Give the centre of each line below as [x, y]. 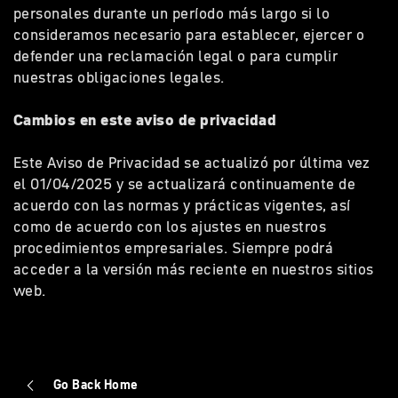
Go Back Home [96, 384]
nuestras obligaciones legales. [123, 77]
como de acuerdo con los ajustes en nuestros [170, 227]
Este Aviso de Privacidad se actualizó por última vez [192, 163]
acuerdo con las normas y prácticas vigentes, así [182, 205]
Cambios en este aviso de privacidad [149, 120]
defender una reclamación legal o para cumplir [176, 56]
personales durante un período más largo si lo [172, 13]
